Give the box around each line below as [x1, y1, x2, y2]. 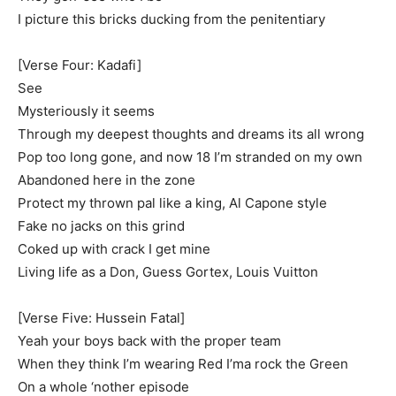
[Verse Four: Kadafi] [18, 57, 141, 73]
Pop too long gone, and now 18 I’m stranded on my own [18, 148, 362, 165]
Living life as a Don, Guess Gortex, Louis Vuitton [18, 263, 318, 280]
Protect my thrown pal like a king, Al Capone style [18, 194, 327, 211]
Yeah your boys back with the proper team [18, 332, 281, 349]
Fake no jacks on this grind [18, 217, 185, 234]
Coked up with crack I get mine [18, 240, 210, 257]
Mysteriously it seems [18, 103, 155, 119]
